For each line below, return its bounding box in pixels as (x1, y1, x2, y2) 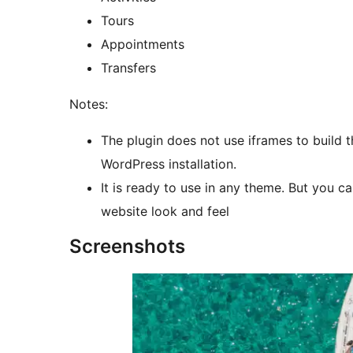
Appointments (101, 36, 184, 53)
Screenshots (69, 235, 185, 258)
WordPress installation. (101, 156, 236, 173)
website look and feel (101, 203, 229, 220)
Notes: (69, 96, 108, 113)
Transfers (101, 60, 156, 76)
